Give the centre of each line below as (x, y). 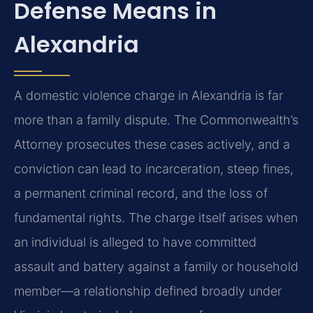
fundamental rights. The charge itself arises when (156, 218)
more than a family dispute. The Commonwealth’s (156, 120)
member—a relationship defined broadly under (148, 291)
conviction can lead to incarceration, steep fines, (154, 169)
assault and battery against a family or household (156, 267)
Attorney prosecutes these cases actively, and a (152, 145)
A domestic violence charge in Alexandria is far (148, 96)
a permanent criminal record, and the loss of (141, 194)
